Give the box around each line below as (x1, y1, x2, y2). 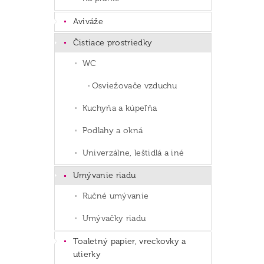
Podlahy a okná (82, 125, 143, 136)
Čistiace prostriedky (72, 37, 153, 48)
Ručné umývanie (82, 191, 149, 202)
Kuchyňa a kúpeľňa (82, 103, 157, 113)
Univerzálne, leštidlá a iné (82, 147, 184, 158)
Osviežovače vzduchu (91, 80, 177, 91)
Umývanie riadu (72, 170, 136, 181)
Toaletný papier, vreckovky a (72, 236, 186, 247)
